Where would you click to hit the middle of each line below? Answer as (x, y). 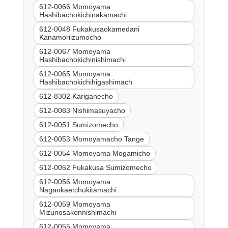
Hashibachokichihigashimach (85, 82)
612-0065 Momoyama (75, 74)
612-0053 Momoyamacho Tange (91, 139)
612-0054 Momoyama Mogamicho (94, 153)
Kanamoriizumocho (70, 37)
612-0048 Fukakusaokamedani (89, 29)
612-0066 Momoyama (75, 6)
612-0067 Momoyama (75, 51)
